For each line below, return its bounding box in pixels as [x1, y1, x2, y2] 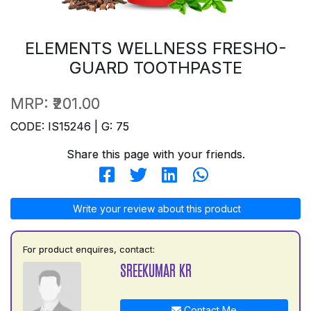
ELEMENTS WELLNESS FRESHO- [24, 37, 287, 58]
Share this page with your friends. [66, 146, 245, 161]
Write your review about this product [70, 202, 241, 215]
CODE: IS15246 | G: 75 [10, 119, 129, 133]
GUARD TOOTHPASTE [69, 57, 242, 78]
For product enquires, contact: [23, 243, 155, 255]
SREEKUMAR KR [119, 260, 192, 279]
